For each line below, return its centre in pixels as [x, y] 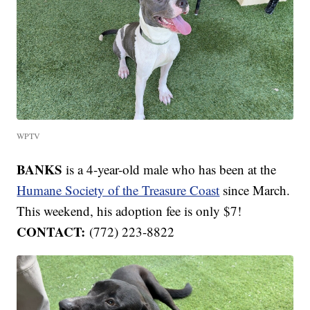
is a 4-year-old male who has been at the [171, 170]
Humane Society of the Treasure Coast [118, 190]
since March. [255, 190]
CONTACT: [53, 232]
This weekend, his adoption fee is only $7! [129, 211]
